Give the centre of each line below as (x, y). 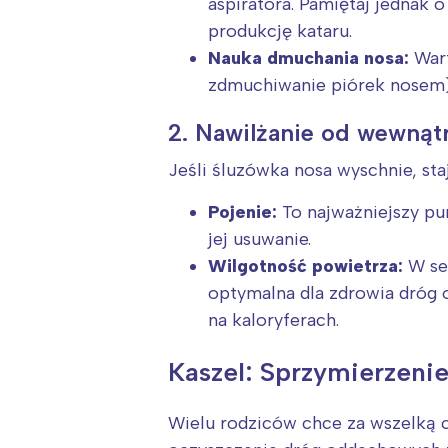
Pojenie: (242, 212)
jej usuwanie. (259, 239)
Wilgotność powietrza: (305, 266)
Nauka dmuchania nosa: (308, 58)
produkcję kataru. (280, 31)
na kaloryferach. (273, 320)
